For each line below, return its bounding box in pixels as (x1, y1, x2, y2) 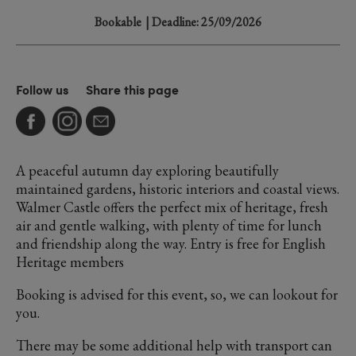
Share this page (86, 80, 179, 99)
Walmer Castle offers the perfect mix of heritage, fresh (16, 198, 328, 216)
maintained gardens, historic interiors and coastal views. (16, 180, 339, 198)
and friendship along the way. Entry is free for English (16, 234, 326, 253)
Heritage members (16, 253, 127, 271)
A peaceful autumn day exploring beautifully (16, 161, 279, 180)
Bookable (95, 14, 141, 30)
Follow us (16, 80, 68, 99)
